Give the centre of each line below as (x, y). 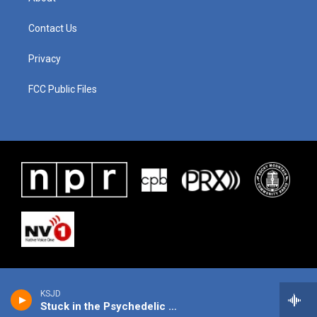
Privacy (45, 59)
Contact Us (53, 28)
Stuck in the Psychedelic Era (173, 306)
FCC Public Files (63, 89)
